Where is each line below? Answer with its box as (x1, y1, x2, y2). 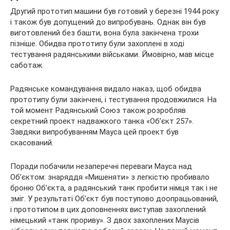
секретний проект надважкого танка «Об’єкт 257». (10, 116, 194, 126)
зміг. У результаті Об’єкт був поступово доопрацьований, (10, 194, 218, 203)
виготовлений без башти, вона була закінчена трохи (10, 28, 199, 37)
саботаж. (10, 60, 44, 70)
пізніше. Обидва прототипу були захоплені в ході (10, 39, 184, 48)
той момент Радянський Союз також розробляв (10, 105, 186, 115)
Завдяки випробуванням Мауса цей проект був (10, 127, 179, 137)
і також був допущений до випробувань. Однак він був (10, 17, 206, 27)
